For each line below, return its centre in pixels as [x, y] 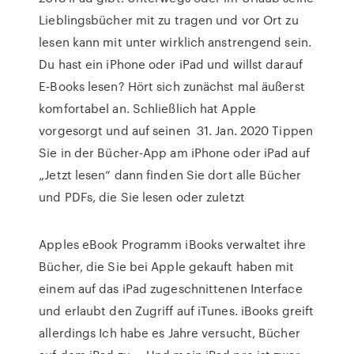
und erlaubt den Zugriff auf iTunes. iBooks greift [177, 311]
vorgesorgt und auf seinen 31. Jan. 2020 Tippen [176, 130]
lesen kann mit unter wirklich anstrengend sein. [175, 42]
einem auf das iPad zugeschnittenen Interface [171, 288]
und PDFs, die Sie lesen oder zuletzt [143, 197]
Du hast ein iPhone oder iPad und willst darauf [171, 64]
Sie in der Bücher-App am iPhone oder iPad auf [174, 153]
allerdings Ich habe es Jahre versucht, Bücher [169, 333]
